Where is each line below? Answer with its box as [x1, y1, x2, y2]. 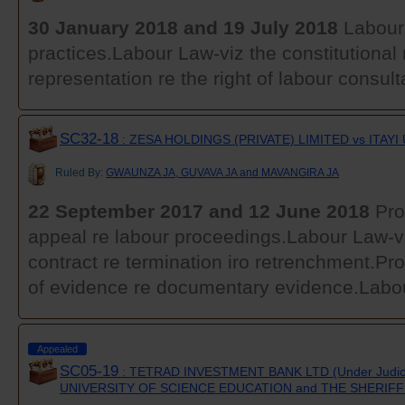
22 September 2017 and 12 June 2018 [28, 200, 370, 221]
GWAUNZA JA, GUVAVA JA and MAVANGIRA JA [106, 165, 339, 178]
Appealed [37, 343, 78, 354]
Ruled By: [55, 165, 106, 178]
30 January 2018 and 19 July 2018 [28, 16, 338, 38]
